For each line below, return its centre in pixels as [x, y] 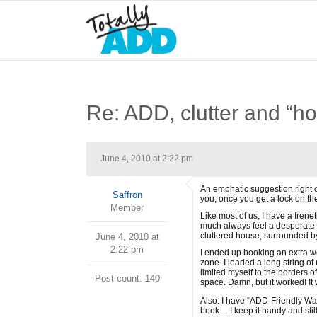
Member [127, 208]
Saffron [127, 195]
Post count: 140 [127, 278]
